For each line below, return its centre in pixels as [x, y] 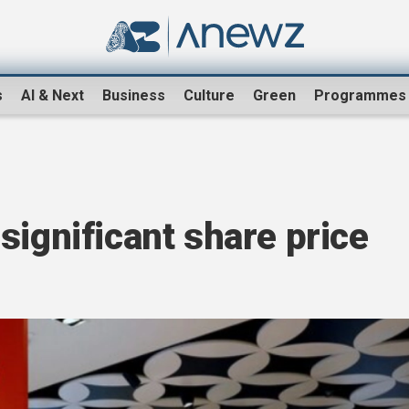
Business [134, 96]
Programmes [360, 96]
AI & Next [52, 96]
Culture [209, 96]
